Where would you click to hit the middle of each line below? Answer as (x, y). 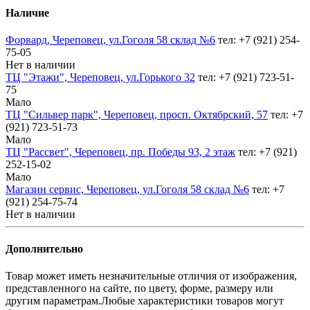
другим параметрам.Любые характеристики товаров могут (145, 300)
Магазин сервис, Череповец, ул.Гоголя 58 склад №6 (127, 190)
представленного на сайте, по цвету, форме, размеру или (139, 288)
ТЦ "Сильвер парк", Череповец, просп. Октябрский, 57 (137, 115)
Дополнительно (44, 248)
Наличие (27, 13)
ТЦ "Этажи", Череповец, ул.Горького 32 (100, 77)
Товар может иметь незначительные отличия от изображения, (151, 275)
